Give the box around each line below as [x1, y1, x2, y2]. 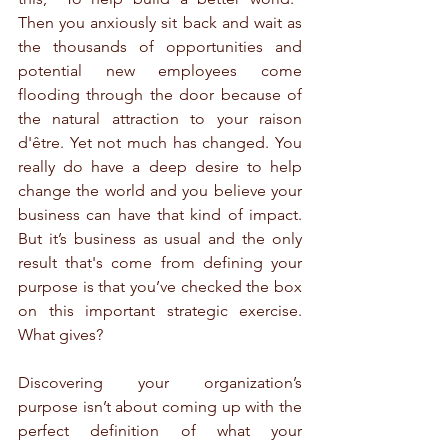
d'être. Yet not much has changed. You [18, 133, 302, 153]
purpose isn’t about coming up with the [18, 397, 302, 417]
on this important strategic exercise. [18, 301, 302, 321]
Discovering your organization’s [18, 373, 302, 393]
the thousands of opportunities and [18, 37, 302, 57]
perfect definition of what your [18, 421, 302, 441]
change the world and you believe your [18, 181, 302, 201]
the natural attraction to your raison [18, 109, 302, 129]
